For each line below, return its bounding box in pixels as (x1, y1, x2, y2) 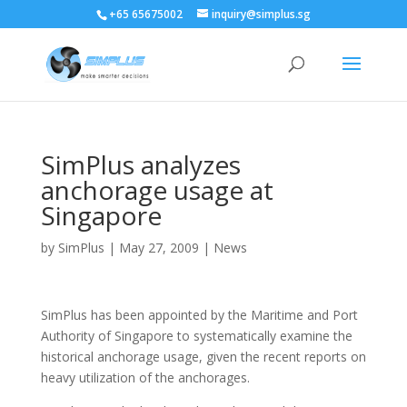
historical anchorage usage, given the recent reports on (40, 348, 366, 365)
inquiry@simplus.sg (211, 6, 311, 22)
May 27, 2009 (118, 239, 199, 256)
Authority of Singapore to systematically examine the (40, 327, 352, 344)
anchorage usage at (40, 173, 273, 207)
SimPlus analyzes (40, 147, 241, 182)
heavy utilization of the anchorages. (40, 369, 250, 386)
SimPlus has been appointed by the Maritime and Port (40, 306, 358, 323)
